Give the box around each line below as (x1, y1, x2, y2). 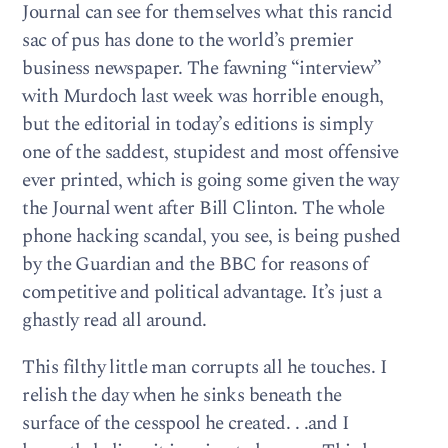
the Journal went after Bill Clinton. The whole (22, 193, 385, 223)
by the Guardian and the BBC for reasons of (22, 249, 369, 279)
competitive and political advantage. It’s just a (22, 277, 382, 307)
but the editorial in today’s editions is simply (22, 109, 373, 139)
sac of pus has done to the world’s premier (22, 25, 354, 55)
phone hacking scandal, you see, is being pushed (22, 221, 401, 251)
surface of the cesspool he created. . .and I (22, 409, 349, 439)
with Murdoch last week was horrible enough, (22, 81, 384, 111)
